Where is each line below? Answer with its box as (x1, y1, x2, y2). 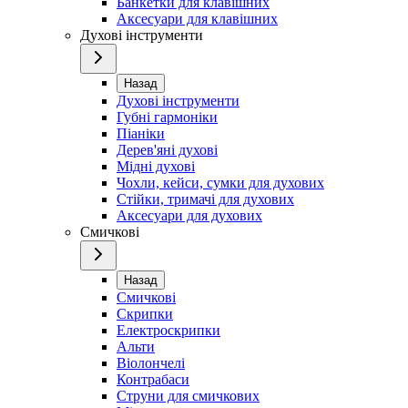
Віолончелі (117, 354, 185, 371)
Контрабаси (117, 371, 189, 387)
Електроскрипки (117, 321, 220, 338)
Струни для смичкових (117, 387, 260, 403)
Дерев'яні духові (117, 141, 218, 158)
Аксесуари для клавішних (117, 10, 278, 26)
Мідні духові (117, 158, 195, 174)
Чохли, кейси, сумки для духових (117, 174, 324, 190)
